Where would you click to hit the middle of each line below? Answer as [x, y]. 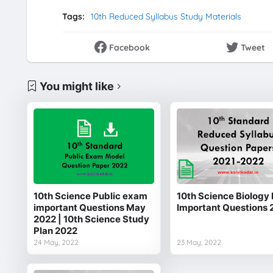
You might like [76, 86]
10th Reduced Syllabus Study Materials [166, 17]
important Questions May [89, 207]
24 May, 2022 [56, 242]
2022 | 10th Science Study [91, 219]
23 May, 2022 [199, 242]
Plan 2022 [55, 230]
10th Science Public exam [90, 196]
